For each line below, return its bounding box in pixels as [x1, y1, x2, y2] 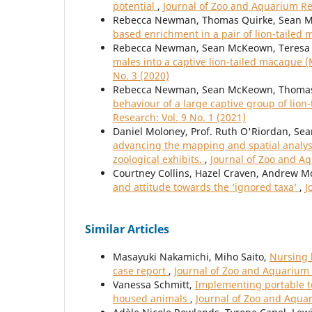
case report [113, 264, 169, 278]
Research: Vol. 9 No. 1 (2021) [113, 111, 246, 125]
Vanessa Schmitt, [113, 278, 195, 292]
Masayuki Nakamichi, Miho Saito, [113, 250, 270, 264]
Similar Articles [85, 221, 169, 237]
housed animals [113, 292, 190, 306]
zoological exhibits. [113, 153, 205, 166]
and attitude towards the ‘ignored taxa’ [113, 180, 299, 194]
